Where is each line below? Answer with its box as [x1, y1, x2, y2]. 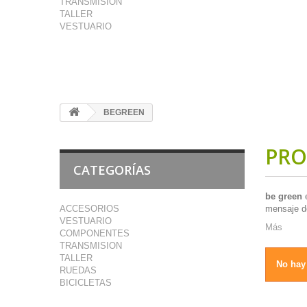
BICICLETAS [60, 278, 112, 288]
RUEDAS [60, 265, 97, 275]
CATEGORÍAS [73, 162, 151, 178]
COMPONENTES [60, 228, 130, 238]
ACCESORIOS [60, 204, 119, 214]
